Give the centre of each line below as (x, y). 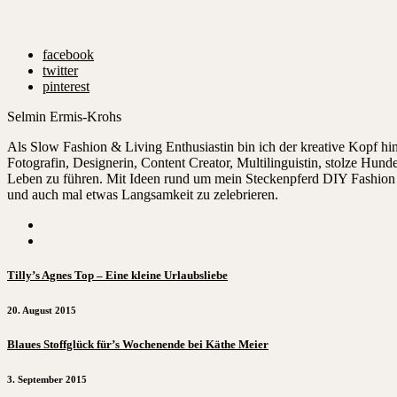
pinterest (66, 86)
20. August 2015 (42, 310)
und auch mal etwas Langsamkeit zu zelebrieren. (143, 194)
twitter (60, 70)
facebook (68, 54)
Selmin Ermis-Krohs (64, 116)
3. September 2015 (47, 379)
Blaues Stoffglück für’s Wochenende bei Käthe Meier (138, 344)
